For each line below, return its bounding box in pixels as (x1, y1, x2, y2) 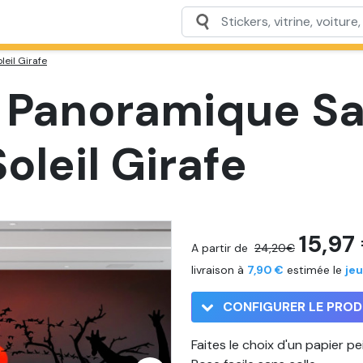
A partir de (191, 241, 248, 255)
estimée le (284, 263, 345, 277)
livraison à (191, 263, 247, 277)
